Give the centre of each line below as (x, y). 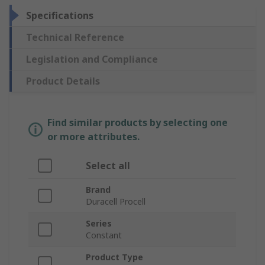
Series (99, 224)
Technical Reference (75, 38)
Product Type (114, 257)
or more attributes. (93, 137)
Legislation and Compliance (92, 59)
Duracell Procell (116, 202)
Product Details (63, 81)
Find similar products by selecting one (138, 123)
